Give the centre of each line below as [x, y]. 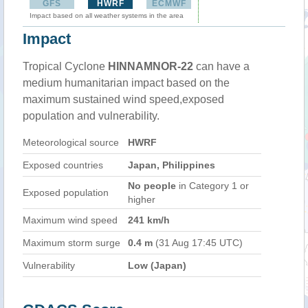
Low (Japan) [157, 265]
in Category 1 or [212, 186]
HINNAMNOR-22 [151, 66]
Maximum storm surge [71, 243]
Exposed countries [63, 165]
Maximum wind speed [70, 220]
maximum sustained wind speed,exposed [123, 99]
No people [152, 186]
